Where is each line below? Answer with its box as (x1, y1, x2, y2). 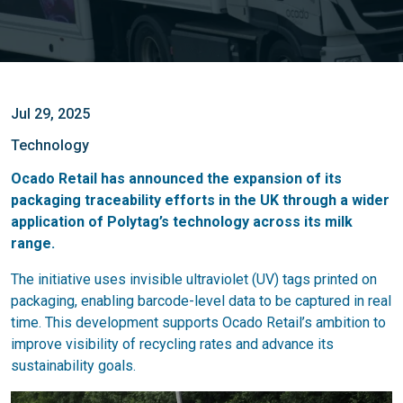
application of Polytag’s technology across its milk (11, 213, 353, 230)
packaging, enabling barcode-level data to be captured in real (11, 292, 391, 309)
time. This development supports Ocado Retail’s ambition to (11, 314, 386, 331)
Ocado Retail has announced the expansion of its (11, 170, 342, 187)
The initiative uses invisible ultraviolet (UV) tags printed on (11, 271, 377, 288)
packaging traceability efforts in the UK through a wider (11, 192, 390, 209)
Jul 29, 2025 (11, 105, 90, 122)
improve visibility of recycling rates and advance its (11, 336, 334, 353)
